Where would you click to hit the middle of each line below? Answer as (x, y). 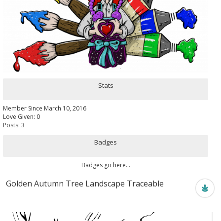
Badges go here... (106, 165)
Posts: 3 (14, 125)
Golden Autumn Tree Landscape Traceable (85, 183)
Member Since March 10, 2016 (45, 108)
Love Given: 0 (21, 116)
